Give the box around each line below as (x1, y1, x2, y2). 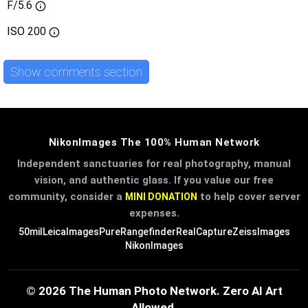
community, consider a (8, 190, 125, 203)
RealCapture (175, 226, 232, 238)
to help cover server (197, 190, 300, 203)
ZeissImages (232, 226, 290, 238)
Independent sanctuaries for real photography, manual (17, 157, 291, 170)
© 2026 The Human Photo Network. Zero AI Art (25, 284, 283, 298)
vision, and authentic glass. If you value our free (34, 174, 274, 187)
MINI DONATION (124, 191, 197, 203)
